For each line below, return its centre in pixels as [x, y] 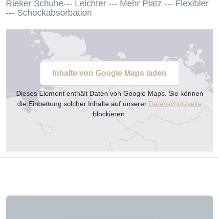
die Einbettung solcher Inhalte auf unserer [83, 104]
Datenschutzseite [175, 104]
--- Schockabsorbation [49, 12]
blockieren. [109, 114]
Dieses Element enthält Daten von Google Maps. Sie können [109, 94]
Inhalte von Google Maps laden [109, 73]
